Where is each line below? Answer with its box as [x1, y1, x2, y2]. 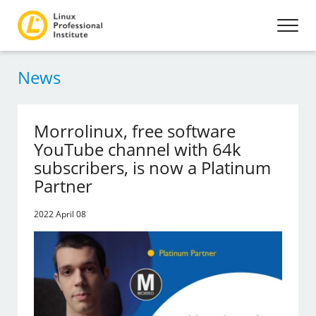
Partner [34, 174, 93, 197]
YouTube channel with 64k [34, 138, 242, 161]
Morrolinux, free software [34, 119, 236, 142]
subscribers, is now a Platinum [34, 156, 272, 179]
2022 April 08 [34, 208, 87, 220]
